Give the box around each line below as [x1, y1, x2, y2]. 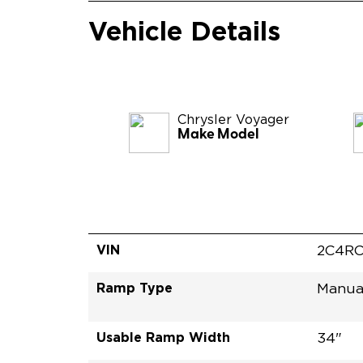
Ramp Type [96, 280, 173, 295]
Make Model [177, 127, 260, 142]
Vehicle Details [88, 15, 281, 45]
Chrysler [177, 113, 233, 126]
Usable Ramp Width [96, 329, 231, 344]
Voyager [236, 113, 290, 126]
